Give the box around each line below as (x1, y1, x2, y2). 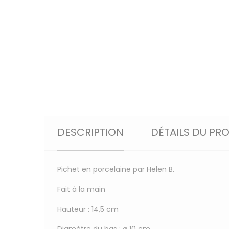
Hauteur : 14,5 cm (57, 203, 119, 214)
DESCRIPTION (57, 125, 124, 140)
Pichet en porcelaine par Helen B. (57, 164, 174, 174)
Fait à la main (57, 184, 105, 194)
